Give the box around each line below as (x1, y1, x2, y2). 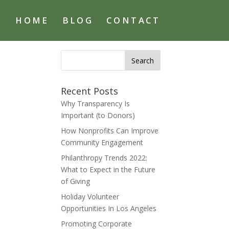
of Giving (61, 176, 90, 186)
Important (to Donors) (61, 110, 135, 120)
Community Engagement (61, 138, 144, 147)
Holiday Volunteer (61, 192, 120, 201)
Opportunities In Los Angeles (61, 203, 157, 213)
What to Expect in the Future (61, 165, 156, 174)
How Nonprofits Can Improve (61, 126, 159, 135)
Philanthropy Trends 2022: (61, 153, 148, 163)
